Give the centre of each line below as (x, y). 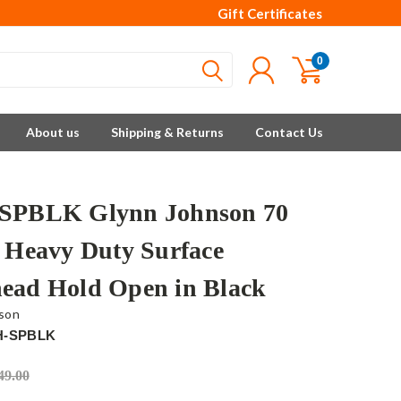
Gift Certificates (270, 13)
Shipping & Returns (167, 132)
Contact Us (289, 132)
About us (53, 132)
